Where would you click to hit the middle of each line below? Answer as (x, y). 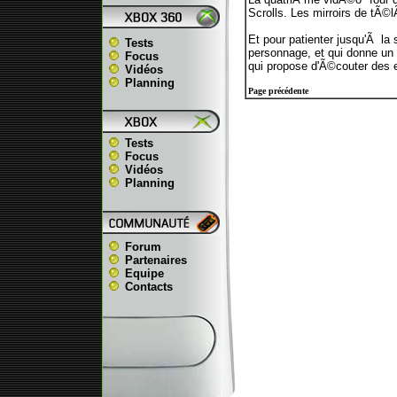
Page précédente (278, 91)
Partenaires (156, 260)
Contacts (149, 287)
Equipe (144, 273)
